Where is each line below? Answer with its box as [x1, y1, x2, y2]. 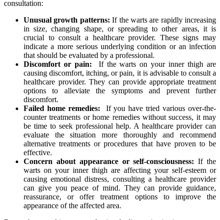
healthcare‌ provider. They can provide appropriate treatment [24, 78, 216, 86]
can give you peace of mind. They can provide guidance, [24, 184, 216, 192]
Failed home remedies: [24, 104, 100, 113]
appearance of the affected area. [24, 201, 121, 210]
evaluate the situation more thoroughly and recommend [24, 131, 216, 139]
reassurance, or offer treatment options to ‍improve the [24, 192, 216, 201]
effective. [24, 148, 52, 157]
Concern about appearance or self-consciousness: [24, 157, 194, 166]
